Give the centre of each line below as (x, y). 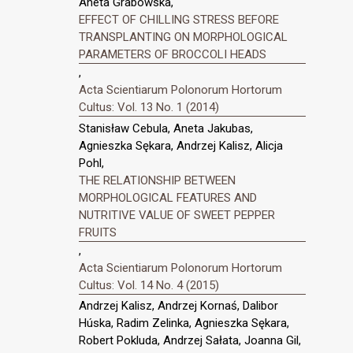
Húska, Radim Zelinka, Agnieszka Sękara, (184, 323)
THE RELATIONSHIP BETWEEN (157, 180)
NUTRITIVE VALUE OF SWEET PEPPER (177, 215)
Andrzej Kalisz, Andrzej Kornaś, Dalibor (178, 306)
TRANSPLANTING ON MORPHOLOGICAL (183, 37)
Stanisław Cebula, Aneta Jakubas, (166, 128)
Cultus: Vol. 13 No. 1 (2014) (149, 107)
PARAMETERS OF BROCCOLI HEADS (173, 54)
